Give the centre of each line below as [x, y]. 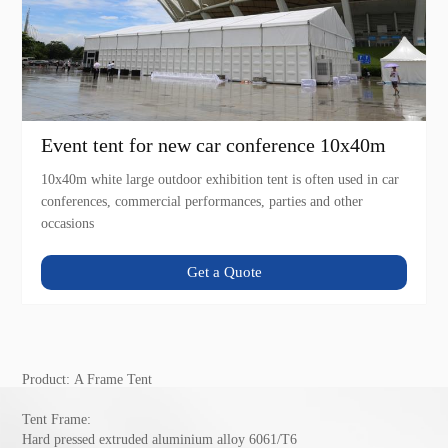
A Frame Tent [113, 379]
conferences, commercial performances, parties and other [202, 202]
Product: [48, 379]
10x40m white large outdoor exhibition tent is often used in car [220, 180]
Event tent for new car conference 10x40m [214, 145]
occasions [68, 224]
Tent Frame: [57, 419]
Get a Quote [224, 272]
